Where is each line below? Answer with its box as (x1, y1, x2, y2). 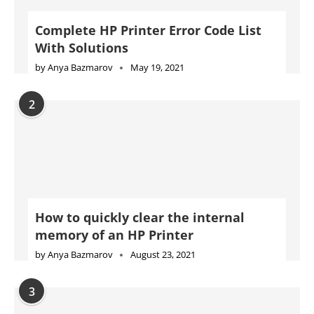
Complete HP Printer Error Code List (35, 21, 261, 39)
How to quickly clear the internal (35, 209, 245, 226)
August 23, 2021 (130, 248, 196, 261)
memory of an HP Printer (35, 226, 193, 244)
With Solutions (35, 39, 128, 56)
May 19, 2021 (130, 60, 184, 74)
